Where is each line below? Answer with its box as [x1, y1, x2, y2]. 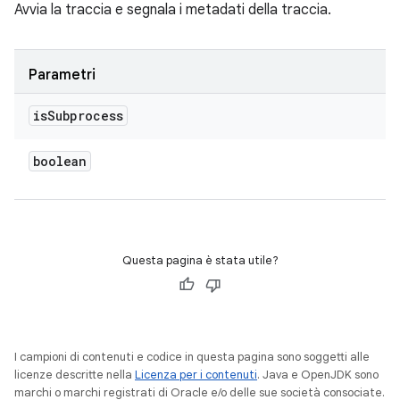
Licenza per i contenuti [135, 367, 257, 382]
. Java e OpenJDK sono [257, 367, 379, 382]
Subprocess [47, 107, 123, 124]
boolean [33, 153, 87, 170]
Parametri [29, 66, 96, 84]
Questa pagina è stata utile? [121, 253, 279, 268]
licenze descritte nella [14, 367, 135, 382]
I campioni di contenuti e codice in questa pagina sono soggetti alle [14, 349, 370, 364]
